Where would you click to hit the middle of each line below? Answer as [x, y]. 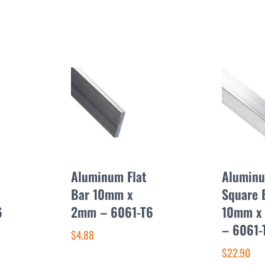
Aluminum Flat [109, 176]
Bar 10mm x [102, 194]
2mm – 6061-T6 [112, 211]
